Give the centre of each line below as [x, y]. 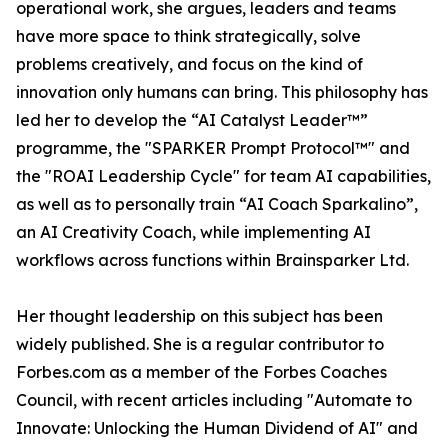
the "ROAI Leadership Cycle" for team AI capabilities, [223, 176]
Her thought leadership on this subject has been [199, 316]
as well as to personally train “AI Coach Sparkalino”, [217, 204]
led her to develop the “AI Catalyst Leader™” [192, 120]
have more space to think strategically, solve [188, 36]
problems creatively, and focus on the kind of [189, 64]
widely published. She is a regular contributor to [200, 344]
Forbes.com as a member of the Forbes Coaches [201, 372]
